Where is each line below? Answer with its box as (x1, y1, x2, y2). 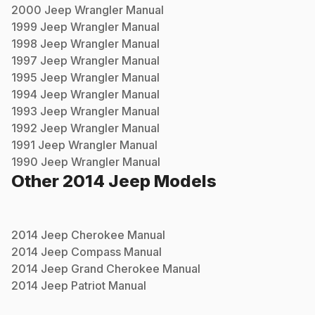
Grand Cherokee (71, 261, 160, 276)
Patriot (71, 278, 105, 292)
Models (150, 170, 217, 191)
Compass (71, 244, 121, 259)
